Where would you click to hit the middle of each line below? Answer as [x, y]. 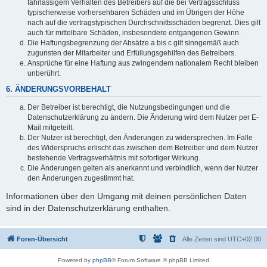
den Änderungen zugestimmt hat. [81, 178]
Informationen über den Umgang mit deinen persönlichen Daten [126, 196]
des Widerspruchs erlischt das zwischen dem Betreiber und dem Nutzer [143, 148]
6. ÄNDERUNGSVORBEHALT [58, 90]
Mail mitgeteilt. [51, 127]
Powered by [75, 260]
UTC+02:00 [244, 239]
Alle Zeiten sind [205, 239]
